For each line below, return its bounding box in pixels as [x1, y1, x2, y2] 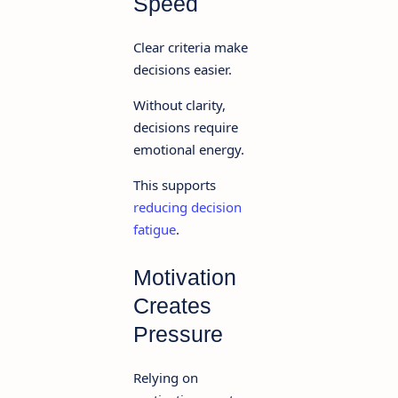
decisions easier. [133, 60, 232, 78]
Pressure [133, 321, 223, 346]
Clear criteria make [133, 37, 248, 56]
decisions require [133, 117, 238, 136]
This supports [133, 175, 216, 194]
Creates [133, 292, 211, 318]
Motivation [133, 264, 236, 290]
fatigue [133, 219, 176, 238]
